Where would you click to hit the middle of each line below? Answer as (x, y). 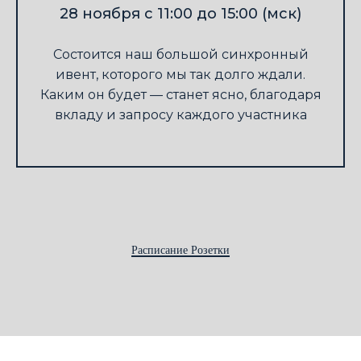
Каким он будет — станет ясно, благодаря (180, 95)
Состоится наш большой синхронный (180, 55)
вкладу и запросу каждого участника (180, 115)
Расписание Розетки (180, 251)
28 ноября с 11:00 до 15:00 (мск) (180, 14)
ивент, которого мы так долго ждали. (180, 75)
